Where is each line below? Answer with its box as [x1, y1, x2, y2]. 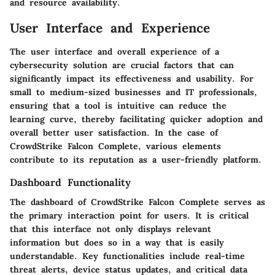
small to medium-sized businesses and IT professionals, [10, 86, 257, 98]
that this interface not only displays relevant [10, 223, 211, 234]
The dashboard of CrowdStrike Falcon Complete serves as [10, 196, 265, 207]
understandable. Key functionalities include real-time [10, 250, 245, 261]
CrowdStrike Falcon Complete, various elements [10, 140, 221, 152]
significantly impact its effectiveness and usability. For [10, 72, 254, 84]
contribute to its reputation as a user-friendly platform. [10, 153, 261, 165]
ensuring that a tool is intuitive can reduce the [10, 99, 227, 111]
